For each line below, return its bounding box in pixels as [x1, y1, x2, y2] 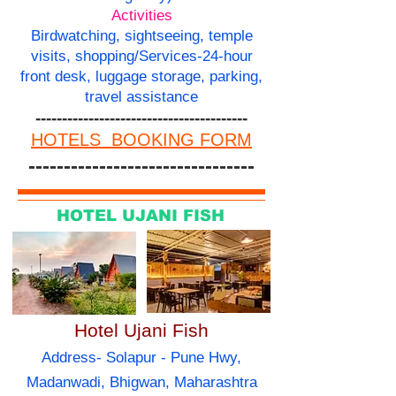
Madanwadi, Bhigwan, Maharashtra [26, 374, 257, 392]
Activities [110, 7, 172, 25]
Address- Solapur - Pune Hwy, [42, 349, 241, 367]
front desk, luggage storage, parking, [20, 68, 263, 86]
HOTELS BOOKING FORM [31, 130, 252, 150]
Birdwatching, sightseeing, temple [30, 27, 253, 45]
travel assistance [85, 88, 198, 106]
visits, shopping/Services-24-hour [30, 48, 253, 65]
